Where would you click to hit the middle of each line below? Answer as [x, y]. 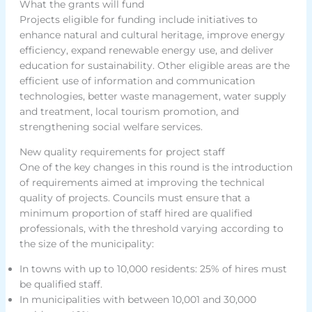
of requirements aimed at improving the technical [142, 182]
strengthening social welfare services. [111, 126]
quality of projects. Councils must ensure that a [134, 197]
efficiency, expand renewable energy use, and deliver [146, 50]
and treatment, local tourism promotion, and [129, 111]
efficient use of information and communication [137, 80]
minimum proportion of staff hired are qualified [135, 213]
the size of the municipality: [86, 243]
